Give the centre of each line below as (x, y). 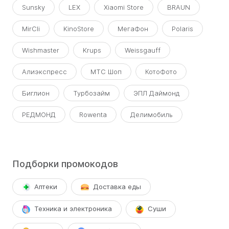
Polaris (182, 29)
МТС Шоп (106, 72)
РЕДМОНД (39, 114)
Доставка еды (117, 187)
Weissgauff (143, 50)
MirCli (31, 29)
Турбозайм (91, 93)
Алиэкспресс (44, 72)
